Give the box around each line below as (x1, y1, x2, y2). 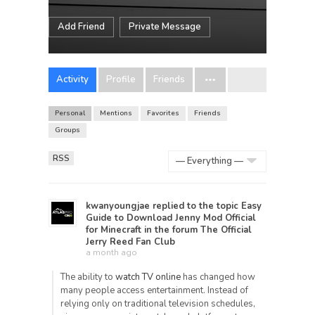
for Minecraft (86, 224, 141, 236)
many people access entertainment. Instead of (60, 284, 248, 297)
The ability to (60, 271, 115, 283)
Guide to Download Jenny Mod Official (86, 212, 256, 224)
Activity (56, 73, 89, 86)
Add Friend (58, 20, 105, 33)
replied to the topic (150, 200, 241, 212)
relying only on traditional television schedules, (60, 297, 255, 310)
